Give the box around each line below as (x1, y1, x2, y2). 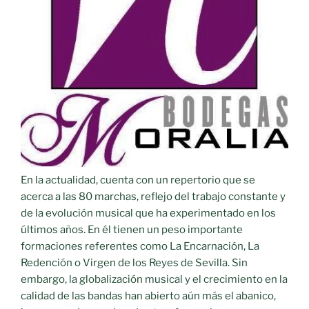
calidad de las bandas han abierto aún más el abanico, (21, 289, 276, 302)
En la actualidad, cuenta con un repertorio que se (21, 173, 255, 186)
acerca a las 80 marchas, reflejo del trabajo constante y (21, 190, 286, 203)
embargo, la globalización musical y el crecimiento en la (21, 272, 288, 286)
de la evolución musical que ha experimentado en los (21, 206, 276, 219)
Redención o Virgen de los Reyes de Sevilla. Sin (21, 256, 248, 269)
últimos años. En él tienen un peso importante (21, 223, 243, 236)
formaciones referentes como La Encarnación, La (21, 239, 259, 252)
